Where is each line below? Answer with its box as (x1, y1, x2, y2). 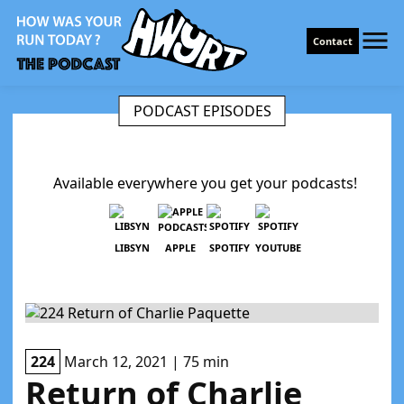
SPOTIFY (208, 241, 250, 254)
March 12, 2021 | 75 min (60, 352, 229, 372)
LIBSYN (114, 241, 150, 254)
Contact (313, 33, 353, 48)
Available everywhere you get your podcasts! (52, 173, 357, 193)
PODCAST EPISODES (133, 101, 271, 121)
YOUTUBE (255, 241, 301, 254)
